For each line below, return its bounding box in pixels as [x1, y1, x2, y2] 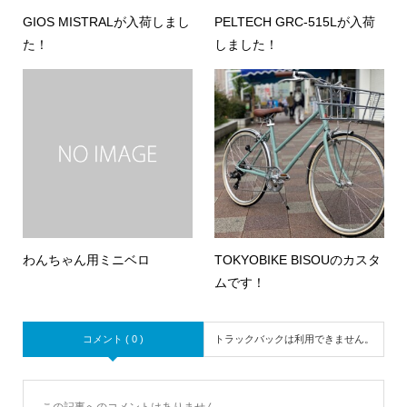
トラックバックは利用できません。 [213, 333, 374, 344]
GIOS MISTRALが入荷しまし [22, 14, 190, 29]
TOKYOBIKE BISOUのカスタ [214, 252, 382, 267]
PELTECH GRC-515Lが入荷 [214, 14, 376, 29]
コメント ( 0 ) [82, 333, 144, 344]
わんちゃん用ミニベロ [22, 252, 150, 267]
